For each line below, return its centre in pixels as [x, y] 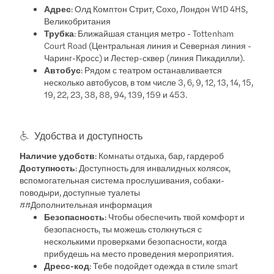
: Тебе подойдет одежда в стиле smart [164, 265]
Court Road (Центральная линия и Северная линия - [148, 45]
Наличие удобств [57, 155]
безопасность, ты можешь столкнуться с [123, 228]
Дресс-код [67, 265]
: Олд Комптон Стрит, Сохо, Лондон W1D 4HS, [160, 8]
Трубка [59, 33]
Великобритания [78, 20]
